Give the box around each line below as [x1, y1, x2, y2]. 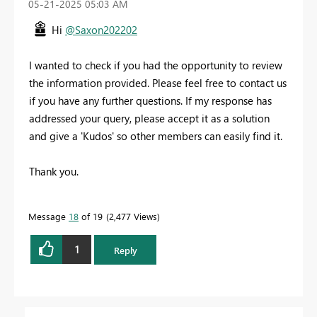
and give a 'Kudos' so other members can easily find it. [29, 128, 282, 143]
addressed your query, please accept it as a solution [29, 110, 270, 125]
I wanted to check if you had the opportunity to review [29, 57, 282, 72]
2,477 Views [109, 209, 157, 222]
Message [28, 209, 69, 222]
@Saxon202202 [65, 22, 137, 37]
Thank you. [29, 163, 79, 178]
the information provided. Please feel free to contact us [29, 75, 287, 90]
